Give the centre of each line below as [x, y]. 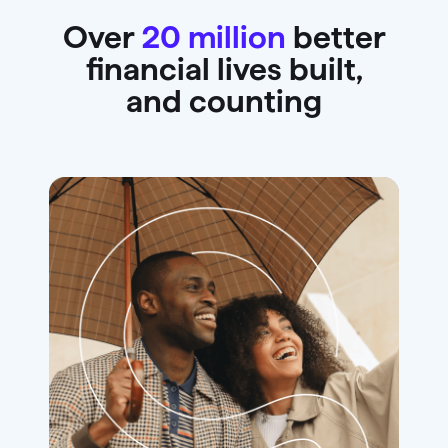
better [335, 37]
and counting [224, 101]
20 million [213, 37]
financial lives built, [224, 69]
